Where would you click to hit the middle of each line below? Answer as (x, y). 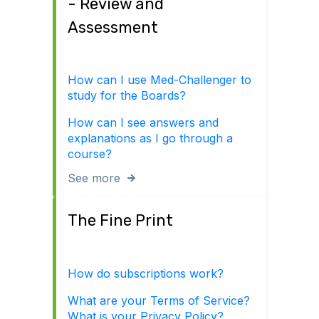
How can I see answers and (143, 123)
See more (94, 178)
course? (90, 154)
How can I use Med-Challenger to (159, 80)
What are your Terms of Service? (159, 300)
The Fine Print (120, 221)
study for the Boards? (127, 96)
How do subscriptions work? (146, 273)
